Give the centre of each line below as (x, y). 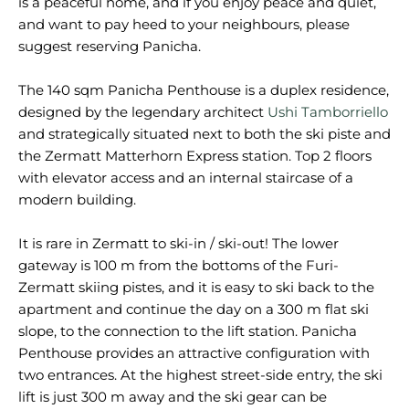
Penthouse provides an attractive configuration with (194, 353)
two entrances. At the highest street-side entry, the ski (200, 375)
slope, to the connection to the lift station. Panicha (188, 331)
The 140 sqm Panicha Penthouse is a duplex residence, (204, 90)
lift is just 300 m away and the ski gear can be (173, 397)
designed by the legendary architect (143, 112)
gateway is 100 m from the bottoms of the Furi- (178, 265)
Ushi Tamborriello (328, 112)
